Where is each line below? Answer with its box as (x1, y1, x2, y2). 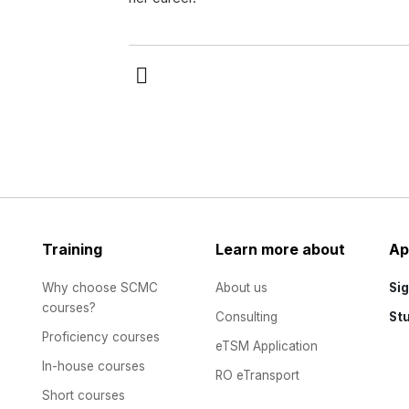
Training (42, 239, 102, 258)
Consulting (215, 309, 278, 324)
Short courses (42, 387, 125, 403)
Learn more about (215, 239, 345, 258)
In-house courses (42, 358, 145, 373)
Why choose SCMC (42, 279, 158, 295)
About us (215, 279, 267, 295)
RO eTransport (215, 367, 299, 383)
